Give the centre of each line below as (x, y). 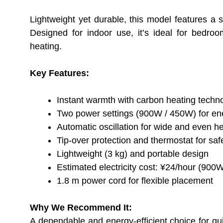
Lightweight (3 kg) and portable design (133, 154)
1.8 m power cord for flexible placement (135, 181)
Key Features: (59, 73)
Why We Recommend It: (81, 208)
